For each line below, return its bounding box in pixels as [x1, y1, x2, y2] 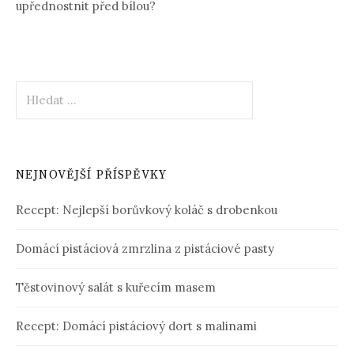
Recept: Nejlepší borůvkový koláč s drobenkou [16, 202, 277, 217]
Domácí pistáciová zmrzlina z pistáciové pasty [16, 241, 274, 256]
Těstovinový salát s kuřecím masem [16, 280, 216, 295]
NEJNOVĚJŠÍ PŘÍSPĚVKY [16, 168, 167, 183]
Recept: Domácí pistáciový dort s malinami [16, 318, 257, 333]
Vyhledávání [15, 81, 85, 97]
